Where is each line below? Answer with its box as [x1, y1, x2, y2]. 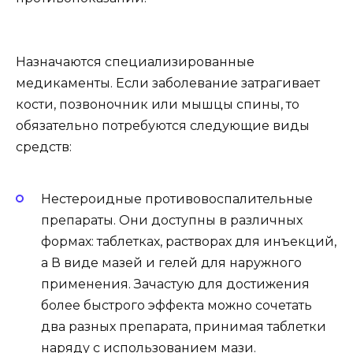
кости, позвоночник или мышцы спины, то [16, 97, 299, 113]
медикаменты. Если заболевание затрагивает [16, 76, 320, 91]
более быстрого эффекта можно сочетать [41, 297, 312, 313]
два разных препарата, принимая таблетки [41, 318, 326, 334]
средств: [16, 139, 72, 155]
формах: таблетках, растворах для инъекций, [41, 233, 336, 249]
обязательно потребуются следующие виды [16, 118, 310, 134]
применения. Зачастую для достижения [41, 276, 310, 292]
